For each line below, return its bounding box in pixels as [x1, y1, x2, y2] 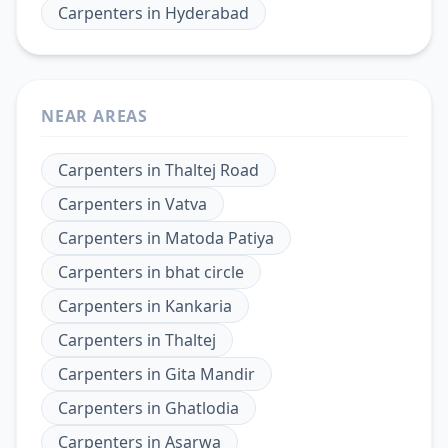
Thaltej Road [165, 158, 259, 181]
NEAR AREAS [41, 104, 148, 127]
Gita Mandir [165, 362, 255, 385]
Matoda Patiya [165, 226, 274, 249]
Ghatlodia [165, 396, 239, 419]
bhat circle [165, 260, 244, 283]
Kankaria [165, 294, 232, 317]
